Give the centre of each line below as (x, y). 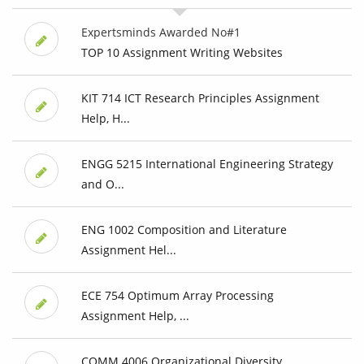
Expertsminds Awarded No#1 (160, 32)
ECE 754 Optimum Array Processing (177, 296)
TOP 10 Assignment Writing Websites (182, 53)
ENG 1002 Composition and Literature (184, 230)
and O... (102, 184)
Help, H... (105, 119)
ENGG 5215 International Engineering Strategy (207, 164)
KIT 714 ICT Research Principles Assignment (200, 98)
